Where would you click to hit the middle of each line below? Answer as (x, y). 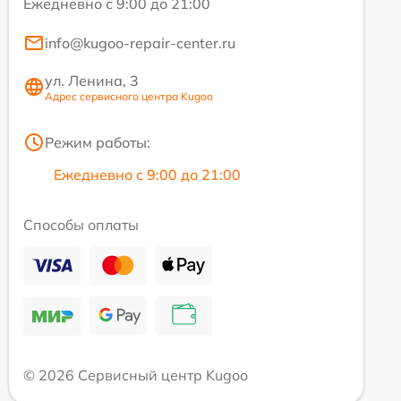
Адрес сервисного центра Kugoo (129, 96)
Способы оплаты (81, 224)
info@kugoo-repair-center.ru (140, 43)
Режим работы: (98, 142)
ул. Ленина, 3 (92, 80)
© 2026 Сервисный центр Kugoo (136, 375)
